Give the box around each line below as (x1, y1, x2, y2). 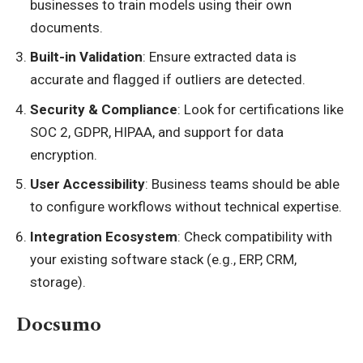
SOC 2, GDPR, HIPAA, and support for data (30, 123, 284, 140)
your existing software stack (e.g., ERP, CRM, (30, 250, 297, 267)
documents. (30, 19, 103, 36)
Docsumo (16, 314, 101, 335)
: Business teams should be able (145, 176, 340, 192)
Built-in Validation (30, 49, 143, 65)
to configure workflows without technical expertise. (30, 199, 342, 215)
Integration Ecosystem (30, 228, 177, 245)
